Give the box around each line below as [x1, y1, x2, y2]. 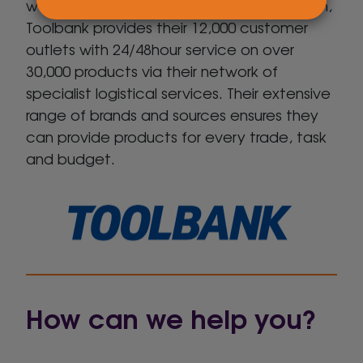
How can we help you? [26, 297, 317, 338]
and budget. [26, 147, 115, 169]
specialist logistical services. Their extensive [26, 81, 331, 103]
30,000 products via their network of [26, 59, 278, 81]
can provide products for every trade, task [26, 125, 327, 147]
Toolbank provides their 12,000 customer [26, 15, 308, 37]
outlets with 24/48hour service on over [26, 37, 294, 59]
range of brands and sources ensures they [26, 103, 318, 125]
